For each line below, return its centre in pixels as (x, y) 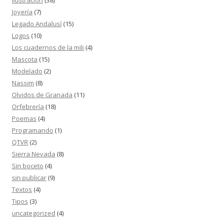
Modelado (27, 71)
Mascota (25, 59)
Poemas (24, 119)
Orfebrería (28, 107)
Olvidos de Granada (42, 95)
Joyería (22, 12)
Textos (22, 190)
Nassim (23, 83)
